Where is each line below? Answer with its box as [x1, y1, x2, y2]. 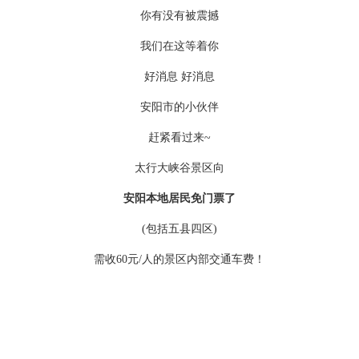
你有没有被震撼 [140, 10, 219, 22]
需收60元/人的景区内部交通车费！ [94, 253, 265, 265]
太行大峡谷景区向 [135, 162, 224, 174]
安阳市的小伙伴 [140, 101, 219, 113]
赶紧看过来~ [148, 131, 211, 143]
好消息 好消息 [144, 71, 215, 83]
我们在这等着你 [140, 40, 219, 52]
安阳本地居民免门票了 [123, 192, 236, 204]
